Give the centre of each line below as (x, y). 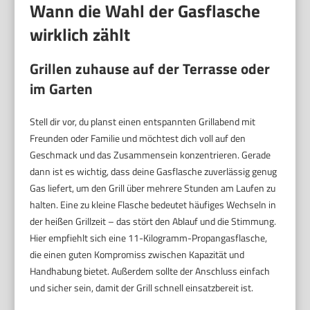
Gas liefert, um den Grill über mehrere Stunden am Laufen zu (153, 188)
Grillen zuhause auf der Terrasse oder (150, 69)
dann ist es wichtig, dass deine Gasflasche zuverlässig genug (154, 172)
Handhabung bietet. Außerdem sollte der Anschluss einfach (150, 271)
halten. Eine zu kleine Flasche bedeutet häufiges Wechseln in (153, 205)
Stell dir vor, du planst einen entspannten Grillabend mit (143, 122)
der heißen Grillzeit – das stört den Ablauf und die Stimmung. (153, 221)
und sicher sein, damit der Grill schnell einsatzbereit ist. (142, 288)
